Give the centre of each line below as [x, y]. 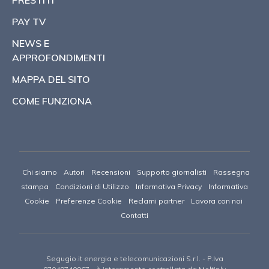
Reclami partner [156, 201]
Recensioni [110, 172]
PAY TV [29, 21]
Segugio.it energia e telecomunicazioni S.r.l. [123, 258]
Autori [74, 172]
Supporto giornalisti [171, 172]
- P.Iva [212, 258]
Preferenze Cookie [89, 201]
